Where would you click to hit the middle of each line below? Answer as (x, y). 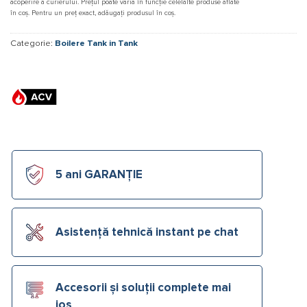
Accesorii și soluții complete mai (143, 288)
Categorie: (33, 43)
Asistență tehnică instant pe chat (147, 232)
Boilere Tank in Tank (96, 43)
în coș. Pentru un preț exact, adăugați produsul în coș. (93, 13)
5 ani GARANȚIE (99, 175)
